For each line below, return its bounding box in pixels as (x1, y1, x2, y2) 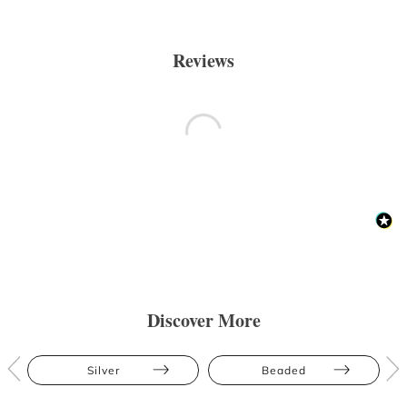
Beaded (262, 362, 306, 377)
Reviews (173, 46, 234, 74)
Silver (86, 362, 120, 377)
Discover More (146, 306, 261, 333)
